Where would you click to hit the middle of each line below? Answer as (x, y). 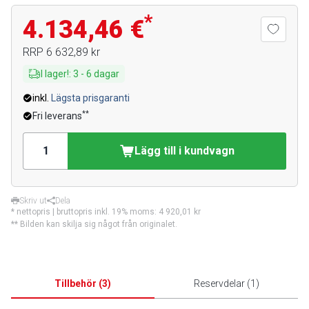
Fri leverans (57, 116)
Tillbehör (76, 283)
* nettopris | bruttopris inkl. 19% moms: (85, 212)
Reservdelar (219, 283)
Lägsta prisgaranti (90, 98)
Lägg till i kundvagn (185, 151)
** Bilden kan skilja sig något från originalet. (94, 224)
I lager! (55, 74)
